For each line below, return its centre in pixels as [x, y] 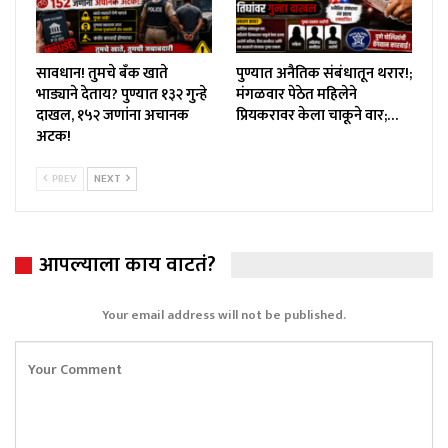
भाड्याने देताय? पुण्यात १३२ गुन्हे [121, 94]
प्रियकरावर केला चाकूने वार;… [317, 115]
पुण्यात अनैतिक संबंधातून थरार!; [324, 73]
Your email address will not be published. [224, 315]
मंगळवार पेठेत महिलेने [296, 94]
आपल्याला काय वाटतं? [127, 264]
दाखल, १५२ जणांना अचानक [112, 115]
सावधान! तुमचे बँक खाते [102, 73]
